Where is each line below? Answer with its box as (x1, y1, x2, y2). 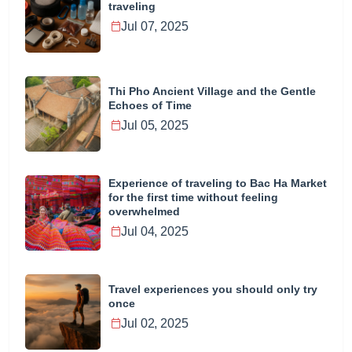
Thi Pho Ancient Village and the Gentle (108, 84, 316, 97)
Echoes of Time (108, 98, 192, 112)
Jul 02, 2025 (121, 317, 189, 331)
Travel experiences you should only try (108, 282, 317, 295)
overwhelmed (108, 204, 180, 218)
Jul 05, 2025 (121, 119, 189, 133)
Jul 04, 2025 (121, 225, 189, 239)
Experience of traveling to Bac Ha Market (108, 176, 327, 189)
